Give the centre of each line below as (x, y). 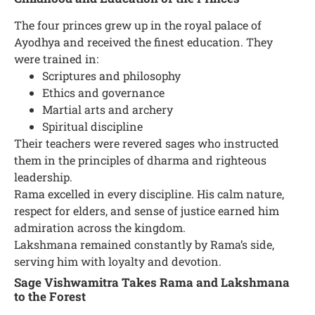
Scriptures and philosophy (111, 76)
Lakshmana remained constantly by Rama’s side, (144, 245)
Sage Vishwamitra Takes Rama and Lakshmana (152, 283)
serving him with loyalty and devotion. (118, 262)
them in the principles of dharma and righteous (140, 160)
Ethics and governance (103, 93)
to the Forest (50, 297)
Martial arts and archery (108, 110)
